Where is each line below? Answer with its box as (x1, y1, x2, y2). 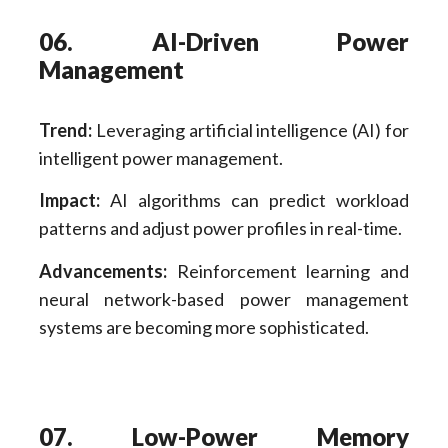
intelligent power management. (38, 146, 283, 169)
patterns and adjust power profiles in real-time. (38, 217, 402, 240)
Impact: (38, 189, 100, 212)
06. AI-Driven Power (38, 26, 410, 56)
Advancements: (38, 259, 167, 282)
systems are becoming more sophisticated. (38, 315, 369, 338)
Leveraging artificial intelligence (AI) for (91, 118, 410, 141)
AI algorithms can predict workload (99, 189, 410, 212)
